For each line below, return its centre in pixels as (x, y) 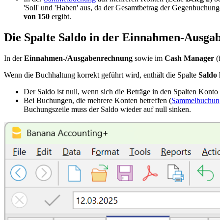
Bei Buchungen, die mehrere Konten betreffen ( (97, 101)
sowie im (149, 58)
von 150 (37, 17)
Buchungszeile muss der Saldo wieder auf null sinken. (107, 110)
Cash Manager (189, 58)
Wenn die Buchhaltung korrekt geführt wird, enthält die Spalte (101, 75)
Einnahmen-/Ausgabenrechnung (78, 58)
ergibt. (60, 17)
